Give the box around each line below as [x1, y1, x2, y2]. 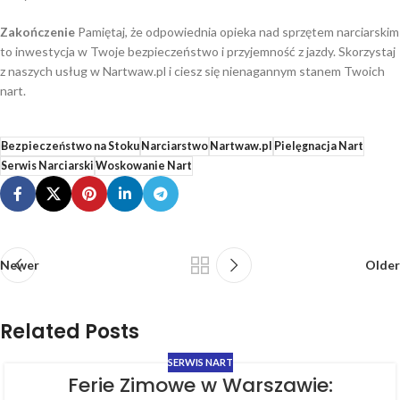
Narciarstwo [141, 139, 208, 154]
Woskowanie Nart [96, 159, 192, 173]
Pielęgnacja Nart [274, 139, 363, 154]
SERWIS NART [167, 356, 233, 369]
